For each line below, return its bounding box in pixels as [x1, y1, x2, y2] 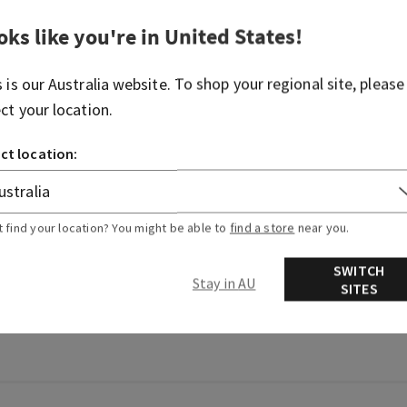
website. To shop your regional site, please [108, 73, 404, 94]
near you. [294, 219, 350, 236]
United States [164, 22, 295, 51]
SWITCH [333, 261, 385, 280]
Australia [48, 73, 109, 94]
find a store [229, 219, 295, 236]
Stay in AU [238, 273, 256, 293]
